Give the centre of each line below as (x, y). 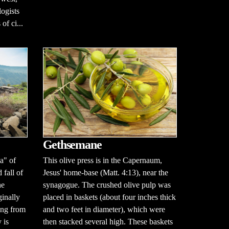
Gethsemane (72, 145)
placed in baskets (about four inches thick (109, 197)
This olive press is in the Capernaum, (102, 161)
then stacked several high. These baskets (108, 222)
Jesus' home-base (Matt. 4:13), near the (105, 173)
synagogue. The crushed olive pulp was (107, 185)
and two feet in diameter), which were (104, 210)
